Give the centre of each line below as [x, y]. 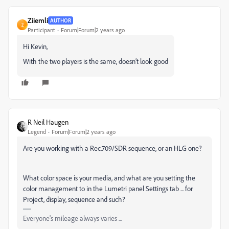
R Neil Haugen [48, 122]
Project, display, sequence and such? [74, 199]
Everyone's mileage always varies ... [72, 218]
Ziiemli [38, 20]
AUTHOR [61, 20]
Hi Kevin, [35, 47]
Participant [41, 30]
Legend [37, 132]
